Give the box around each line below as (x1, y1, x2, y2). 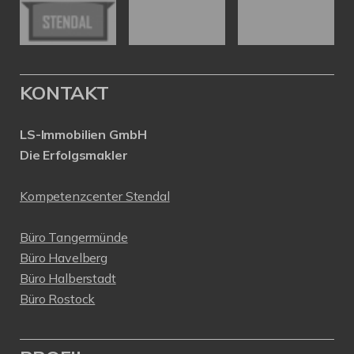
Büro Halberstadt (20, 270, 116, 287)
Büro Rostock (20, 291, 96, 307)
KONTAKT (20, 81, 109, 105)
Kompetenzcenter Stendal (20, 188, 170, 205)
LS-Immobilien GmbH (20, 126, 147, 143)
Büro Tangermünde (20, 229, 128, 246)
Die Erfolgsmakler (20, 147, 128, 164)
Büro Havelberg (20, 250, 107, 266)
